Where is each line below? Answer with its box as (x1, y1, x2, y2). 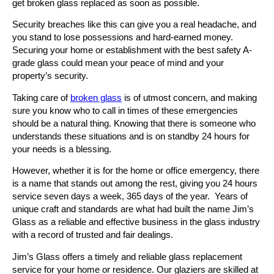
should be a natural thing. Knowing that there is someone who (12, 118, 256, 128)
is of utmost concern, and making (122, 92, 257, 103)
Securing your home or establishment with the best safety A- (12, 45, 252, 56)
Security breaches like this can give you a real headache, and (12, 20, 256, 30)
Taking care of (12, 92, 70, 103)
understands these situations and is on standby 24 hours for (12, 131, 250, 141)
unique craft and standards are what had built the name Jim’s (12, 204, 254, 215)
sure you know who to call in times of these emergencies (12, 105, 238, 116)
